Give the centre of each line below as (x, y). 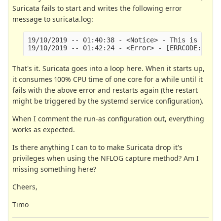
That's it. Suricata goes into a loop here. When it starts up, (109, 68)
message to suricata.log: (53, 19)
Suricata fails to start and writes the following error (97, 8)
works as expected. (44, 129)
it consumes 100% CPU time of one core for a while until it (108, 79)
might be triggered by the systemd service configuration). (108, 101)
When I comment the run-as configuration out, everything (108, 118)
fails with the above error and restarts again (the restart (105, 90)
